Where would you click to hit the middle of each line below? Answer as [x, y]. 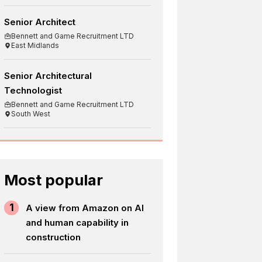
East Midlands [35, 45]
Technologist [33, 90]
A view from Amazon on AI [85, 208]
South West [31, 113]
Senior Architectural [48, 75]
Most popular [54, 180]
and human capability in [77, 222]
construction [54, 237]
